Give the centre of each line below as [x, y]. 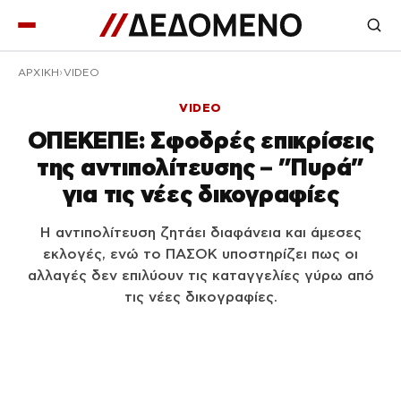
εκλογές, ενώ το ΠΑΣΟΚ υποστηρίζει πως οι [200, 254]
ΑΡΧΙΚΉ [39, 73]
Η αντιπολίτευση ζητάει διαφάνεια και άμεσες [200, 232]
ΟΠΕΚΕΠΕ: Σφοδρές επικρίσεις [200, 140]
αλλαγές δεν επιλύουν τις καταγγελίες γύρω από [200, 275]
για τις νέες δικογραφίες [200, 194]
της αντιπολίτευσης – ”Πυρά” [200, 167]
